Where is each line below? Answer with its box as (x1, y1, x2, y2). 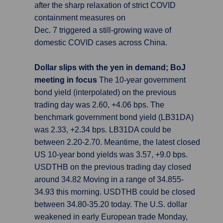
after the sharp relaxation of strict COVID (34, 1, 176, 9)
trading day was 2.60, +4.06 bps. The (34, 101, 164, 109)
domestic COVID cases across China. (34, 38, 167, 47)
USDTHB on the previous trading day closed (34, 163, 191, 171)
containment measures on (34, 13, 125, 22)
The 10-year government (99, 76, 186, 84)
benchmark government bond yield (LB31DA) (34, 113, 194, 121)
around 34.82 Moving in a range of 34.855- (34, 175, 184, 184)
